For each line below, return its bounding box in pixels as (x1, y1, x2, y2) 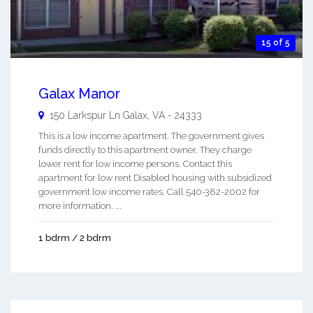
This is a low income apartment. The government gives (38, 130, 264, 141)
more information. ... (38, 200, 122, 211)
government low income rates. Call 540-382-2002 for (38, 186, 260, 197)
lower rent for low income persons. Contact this (38, 158, 232, 169)
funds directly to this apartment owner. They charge (38, 144, 252, 155)
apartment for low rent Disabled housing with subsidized (38, 172, 272, 183)
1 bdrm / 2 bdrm (38, 232, 111, 243)
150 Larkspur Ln (50, 109, 120, 121)
